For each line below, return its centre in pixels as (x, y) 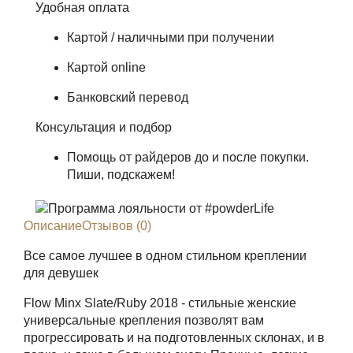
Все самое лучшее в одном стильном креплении (165, 256)
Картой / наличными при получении (171, 37)
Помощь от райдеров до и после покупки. (188, 157)
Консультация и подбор (104, 127)
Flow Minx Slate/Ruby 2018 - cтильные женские (160, 303)
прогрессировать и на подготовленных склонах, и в (174, 338)
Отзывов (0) (117, 226)
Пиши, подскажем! (121, 175)
